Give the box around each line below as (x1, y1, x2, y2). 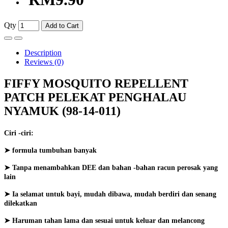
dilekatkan (4, 199, 37, 207)
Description (24, 48, 62, 57)
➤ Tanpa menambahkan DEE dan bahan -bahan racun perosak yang (4, 163, 218, 172)
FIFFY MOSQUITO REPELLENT (4, 76, 188, 90)
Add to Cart (45, 21, 79, 30)
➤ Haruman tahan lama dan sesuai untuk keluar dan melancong (4, 216, 205, 224)
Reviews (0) (24, 57, 64, 66)
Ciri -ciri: (4, 129, 34, 137)
